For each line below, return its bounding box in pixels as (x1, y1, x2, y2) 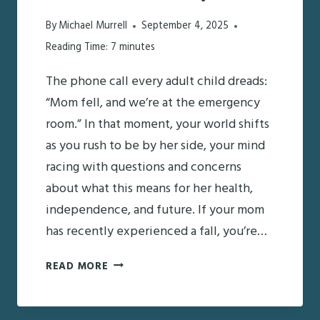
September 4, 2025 (141, 17, 229, 34)
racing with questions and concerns (46, 156, 241, 178)
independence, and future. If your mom (46, 199, 264, 221)
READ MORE (46, 258, 109, 275)
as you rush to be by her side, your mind (46, 135, 265, 156)
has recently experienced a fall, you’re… (46, 221, 267, 242)
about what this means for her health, (46, 178, 253, 199)
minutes (119, 39, 155, 56)
